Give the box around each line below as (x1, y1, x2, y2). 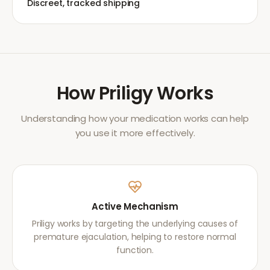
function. (116, 244, 154, 256)
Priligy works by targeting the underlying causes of (31, 218, 239, 230)
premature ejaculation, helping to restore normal (34, 231, 236, 243)
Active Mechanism (92, 200, 178, 213)
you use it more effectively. (75, 127, 195, 139)
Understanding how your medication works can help (21, 112, 249, 125)
